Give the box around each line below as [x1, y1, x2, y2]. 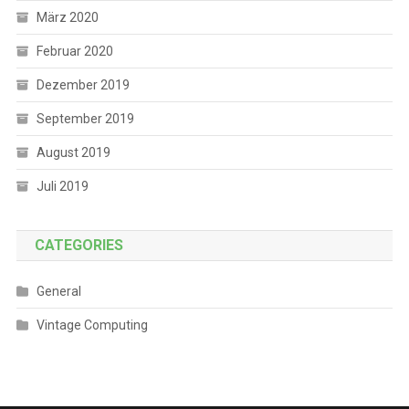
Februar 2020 [36, 44, 113, 58]
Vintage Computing [36, 318, 148, 332]
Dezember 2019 [36, 78, 130, 92]
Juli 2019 [36, 179, 89, 194]
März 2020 [36, 10, 99, 25]
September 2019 [36, 111, 134, 126]
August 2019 [36, 145, 110, 160]
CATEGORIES [34, 236, 123, 254]
